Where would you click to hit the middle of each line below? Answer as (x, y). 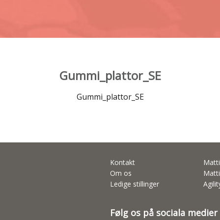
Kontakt (123, 162)
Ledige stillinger (135, 184)
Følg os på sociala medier (164, 213)
